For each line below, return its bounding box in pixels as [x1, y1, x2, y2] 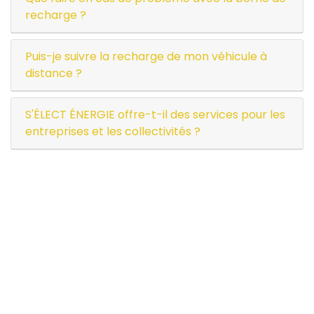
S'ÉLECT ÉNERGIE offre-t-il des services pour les [25, 107, 285, 123]
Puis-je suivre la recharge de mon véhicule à [25, 48, 267, 65]
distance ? [25, 65, 82, 82]
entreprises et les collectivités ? [25, 123, 200, 140]
